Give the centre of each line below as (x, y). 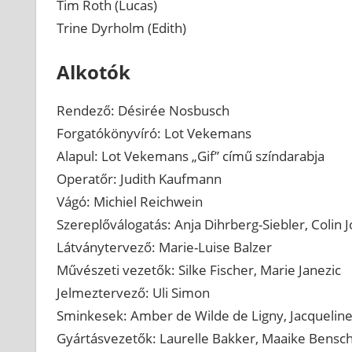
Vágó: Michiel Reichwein (129, 202)
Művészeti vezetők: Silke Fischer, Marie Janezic (198, 270)
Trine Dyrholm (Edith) (121, 27)
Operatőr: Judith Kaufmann (139, 179)
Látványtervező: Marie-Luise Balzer (164, 247)
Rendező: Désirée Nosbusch (143, 111)
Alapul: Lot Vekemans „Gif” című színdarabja (190, 156)
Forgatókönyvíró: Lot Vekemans (154, 134)
